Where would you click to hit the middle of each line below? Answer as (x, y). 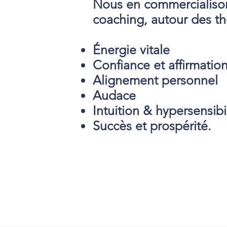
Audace (114, 95)
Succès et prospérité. (152, 126)
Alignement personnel (155, 80)
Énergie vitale (131, 50)
